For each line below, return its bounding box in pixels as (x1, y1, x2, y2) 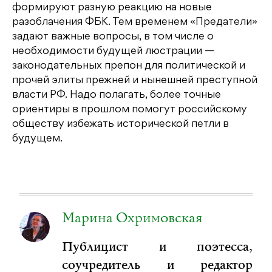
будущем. (12, 134, 63, 144)
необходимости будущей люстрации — (12, 47, 214, 57)
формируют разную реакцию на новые (12, 3, 212, 13)
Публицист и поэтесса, (62, 239, 253, 256)
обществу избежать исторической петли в (12, 120, 229, 130)
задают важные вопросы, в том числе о (12, 32, 214, 42)
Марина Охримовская (62, 209, 202, 228)
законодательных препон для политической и (12, 61, 245, 72)
